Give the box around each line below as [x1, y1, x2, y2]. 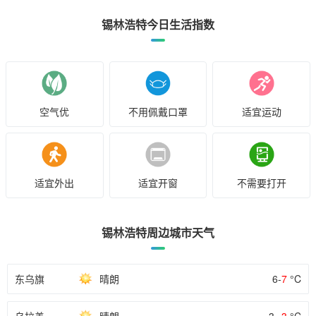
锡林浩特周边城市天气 [102, 224, 214, 241]
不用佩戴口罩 [128, 104, 188, 119]
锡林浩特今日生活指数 [102, 16, 214, 33]
